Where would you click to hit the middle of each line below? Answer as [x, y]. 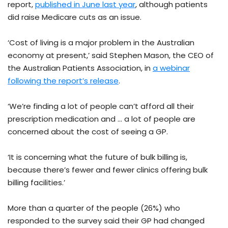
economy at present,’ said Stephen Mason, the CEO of [111, 55]
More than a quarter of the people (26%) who [94, 208]
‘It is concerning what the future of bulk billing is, [97, 157]
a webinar [171, 68]
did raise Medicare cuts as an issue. [75, 17]
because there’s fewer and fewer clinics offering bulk [108, 170]
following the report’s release [63, 81]
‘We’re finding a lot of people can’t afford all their [101, 106]
